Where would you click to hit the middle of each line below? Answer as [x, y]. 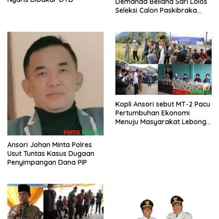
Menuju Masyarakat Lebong [161, 121]
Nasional [130, 19]
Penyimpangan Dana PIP [47, 162]
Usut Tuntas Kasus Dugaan [51, 153]
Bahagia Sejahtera [146, 130]
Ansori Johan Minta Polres [50, 145]
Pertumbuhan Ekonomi [153, 113]
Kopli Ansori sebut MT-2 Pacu [163, 104]
